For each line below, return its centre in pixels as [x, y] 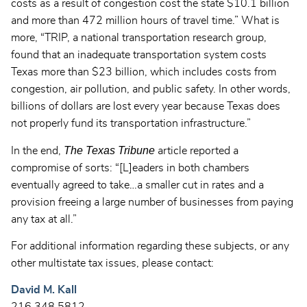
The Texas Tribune [109, 150]
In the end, [37, 150]
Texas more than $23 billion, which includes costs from [144, 72]
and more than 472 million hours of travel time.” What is [145, 20]
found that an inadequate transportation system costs [139, 54]
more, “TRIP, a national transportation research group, [139, 37]
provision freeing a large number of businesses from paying [152, 202]
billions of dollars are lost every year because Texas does [146, 106]
